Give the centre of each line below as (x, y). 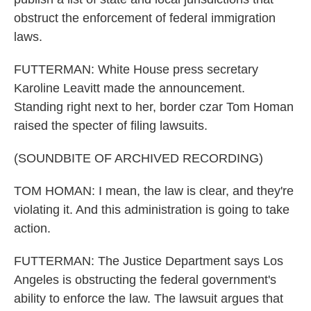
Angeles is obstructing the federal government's (145, 280)
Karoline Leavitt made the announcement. (129, 88)
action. (32, 228)
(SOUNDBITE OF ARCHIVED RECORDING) (138, 158)
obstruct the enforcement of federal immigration (145, 18)
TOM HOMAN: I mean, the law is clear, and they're (154, 191)
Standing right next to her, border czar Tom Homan (154, 107)
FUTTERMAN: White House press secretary (136, 69)
